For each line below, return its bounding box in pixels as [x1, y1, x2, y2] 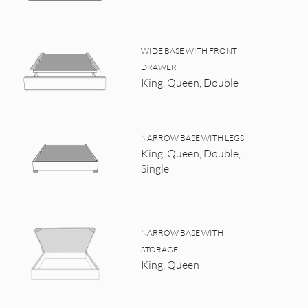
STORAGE [141, 243, 179, 254]
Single [141, 161, 170, 175]
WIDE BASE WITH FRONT [141, 45, 238, 56]
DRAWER [141, 61, 177, 72]
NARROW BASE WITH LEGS [141, 132, 245, 143]
